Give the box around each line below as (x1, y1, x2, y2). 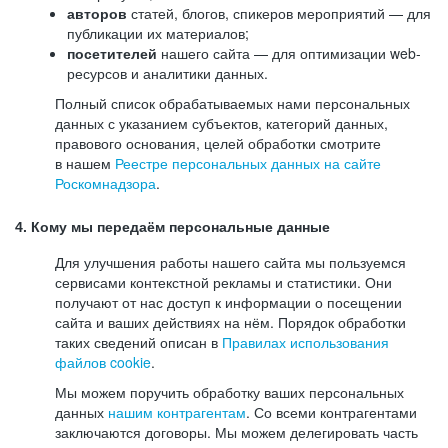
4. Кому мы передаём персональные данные (15, 219, 330, 235)
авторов (67, 3, 127, 23)
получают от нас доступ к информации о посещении (55, 292, 402, 312)
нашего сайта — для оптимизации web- (157, 43, 421, 63)
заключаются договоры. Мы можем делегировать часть (55, 422, 418, 442)
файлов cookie (55, 352, 151, 372)
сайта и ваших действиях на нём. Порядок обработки (55, 312, 406, 332)
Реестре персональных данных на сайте (115, 153, 381, 173)
